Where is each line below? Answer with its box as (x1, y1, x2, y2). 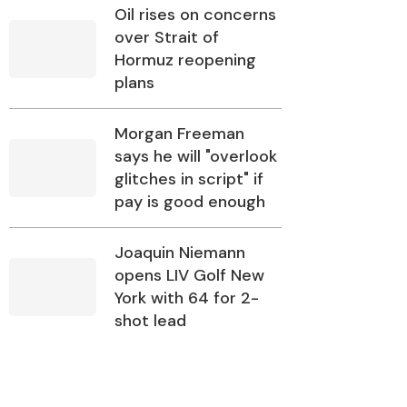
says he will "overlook (114, 145, 277, 168)
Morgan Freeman (114, 123, 244, 145)
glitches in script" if (114, 168, 263, 191)
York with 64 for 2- (114, 287, 259, 310)
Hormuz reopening (114, 49, 256, 72)
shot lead (114, 310, 186, 333)
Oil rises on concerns (114, 4, 276, 26)
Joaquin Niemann (114, 242, 245, 264)
